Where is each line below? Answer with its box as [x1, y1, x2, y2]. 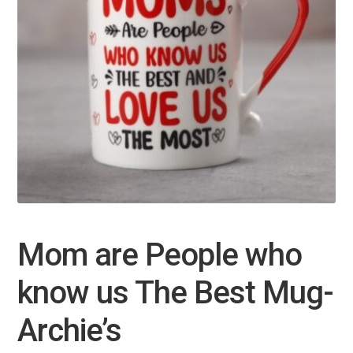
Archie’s [17, 311, 121, 349]
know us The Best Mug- [17, 273, 333, 311]
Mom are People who [17, 236, 302, 273]
